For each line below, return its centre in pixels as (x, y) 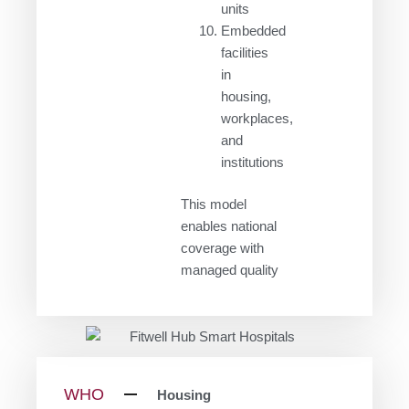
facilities (244, 53)
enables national (229, 227)
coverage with (223, 249)
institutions (252, 163)
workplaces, (257, 119)
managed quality (230, 271)
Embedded (253, 31)
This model (214, 205)
